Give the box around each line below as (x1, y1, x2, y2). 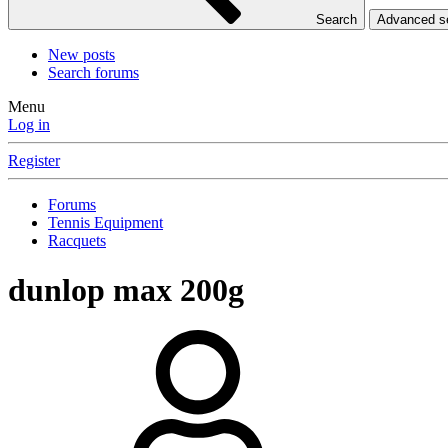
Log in (8, 116, 50, 134)
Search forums (48, 64, 139, 82)
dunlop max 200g (8, 271, 244, 308)
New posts (48, 46, 115, 64)
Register (8, 152, 60, 170)
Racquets (48, 232, 106, 250)
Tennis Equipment (48, 214, 163, 232)
